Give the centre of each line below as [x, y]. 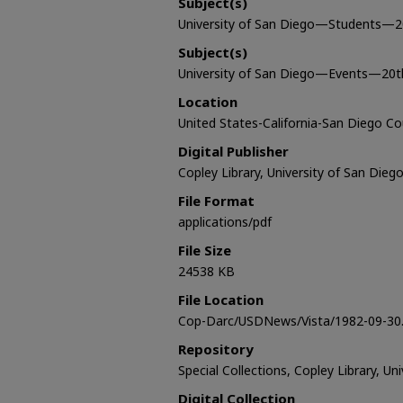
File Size [205, 250]
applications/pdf [225, 221]
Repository [216, 349]
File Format [216, 200]
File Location [221, 299]
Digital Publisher [233, 151]
